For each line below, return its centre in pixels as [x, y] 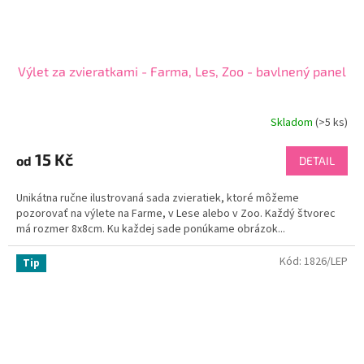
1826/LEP [326, 262]
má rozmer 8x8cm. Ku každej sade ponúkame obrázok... [151, 230]
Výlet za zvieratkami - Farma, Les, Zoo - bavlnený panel [182, 71]
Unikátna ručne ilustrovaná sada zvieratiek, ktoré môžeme [158, 199]
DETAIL [317, 161]
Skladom [293, 122]
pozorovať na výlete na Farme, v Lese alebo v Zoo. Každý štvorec [176, 214]
